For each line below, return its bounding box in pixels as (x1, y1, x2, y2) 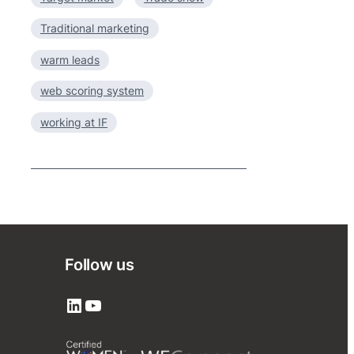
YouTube (83, 292, 94, 316)
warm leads (40, 52, 100, 66)
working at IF (40, 115, 107, 129)
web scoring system (40, 84, 144, 97)
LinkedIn (64, 292, 75, 316)
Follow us (65, 255, 134, 274)
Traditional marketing (40, 21, 149, 35)
